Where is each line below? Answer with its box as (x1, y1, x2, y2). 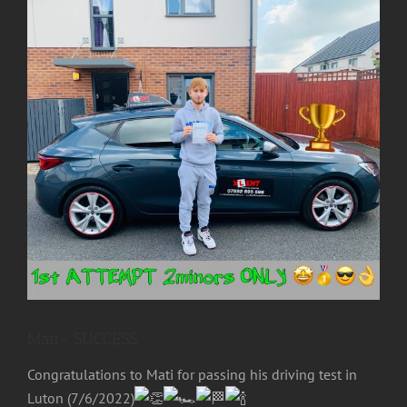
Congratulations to (27, 365, 146, 384)
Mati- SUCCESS (27, 329, 137, 350)
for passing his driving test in (174, 365, 357, 384)
